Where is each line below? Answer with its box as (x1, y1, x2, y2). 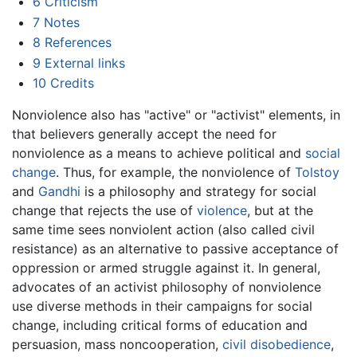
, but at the (247, 202, 313, 219)
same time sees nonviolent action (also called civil (12, 222, 315, 238)
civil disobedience (222, 336, 331, 353)
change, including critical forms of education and (12, 317, 308, 334)
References (44, 34, 112, 51)
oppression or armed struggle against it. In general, (12, 260, 320, 277)
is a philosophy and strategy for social (80, 183, 316, 200)
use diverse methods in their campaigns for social (12, 298, 312, 315)
